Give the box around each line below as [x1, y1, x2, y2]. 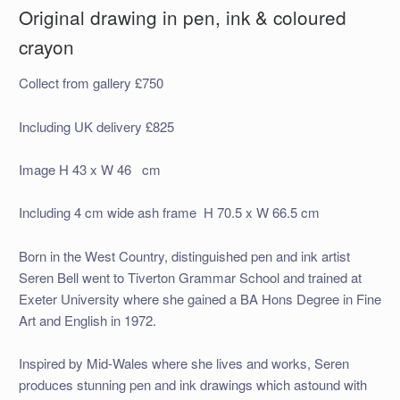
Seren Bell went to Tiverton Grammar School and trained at [18, 267, 362, 287]
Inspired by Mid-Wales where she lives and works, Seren [18, 353, 349, 372]
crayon [18, 32, 74, 60]
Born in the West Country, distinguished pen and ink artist [18, 246, 350, 265]
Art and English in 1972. [18, 310, 156, 329]
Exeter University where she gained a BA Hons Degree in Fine [18, 288, 381, 308]
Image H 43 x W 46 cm [18, 160, 161, 179]
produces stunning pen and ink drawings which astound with [18, 374, 367, 394]
